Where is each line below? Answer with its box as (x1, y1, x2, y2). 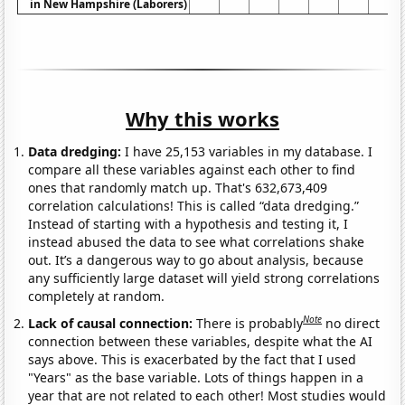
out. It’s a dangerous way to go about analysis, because (28, 251, 364, 269)
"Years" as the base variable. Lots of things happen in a (28, 368, 364, 386)
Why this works (126, 105, 279, 133)
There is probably (196, 314, 304, 332)
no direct (325, 314, 381, 332)
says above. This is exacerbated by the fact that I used (28, 350, 357, 368)
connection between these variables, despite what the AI (28, 332, 373, 350)
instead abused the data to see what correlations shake (28, 233, 365, 251)
